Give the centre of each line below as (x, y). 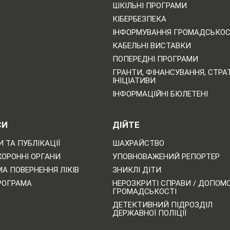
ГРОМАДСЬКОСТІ (144, 191)
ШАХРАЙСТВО (138, 143)
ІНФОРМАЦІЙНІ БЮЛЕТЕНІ (160, 94)
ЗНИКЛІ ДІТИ (137, 170)
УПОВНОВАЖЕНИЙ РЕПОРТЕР (166, 156)
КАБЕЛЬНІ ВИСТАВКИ (151, 45)
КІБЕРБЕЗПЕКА (139, 19)
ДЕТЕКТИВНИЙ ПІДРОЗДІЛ (162, 205)
